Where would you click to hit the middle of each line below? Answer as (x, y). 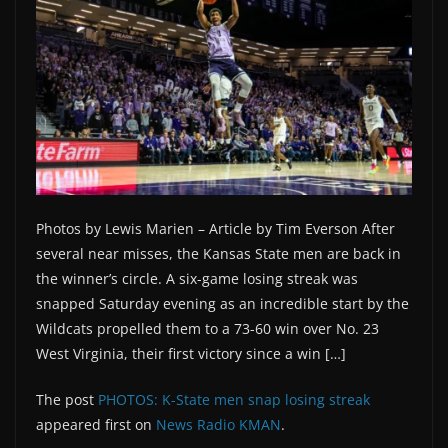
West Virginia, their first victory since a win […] (191, 353)
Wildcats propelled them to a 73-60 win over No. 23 (207, 328)
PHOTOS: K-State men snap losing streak (234, 399)
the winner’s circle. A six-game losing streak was (197, 278)
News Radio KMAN (218, 424)
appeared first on (96, 424)
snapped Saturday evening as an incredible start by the (222, 303)
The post (67, 399)
